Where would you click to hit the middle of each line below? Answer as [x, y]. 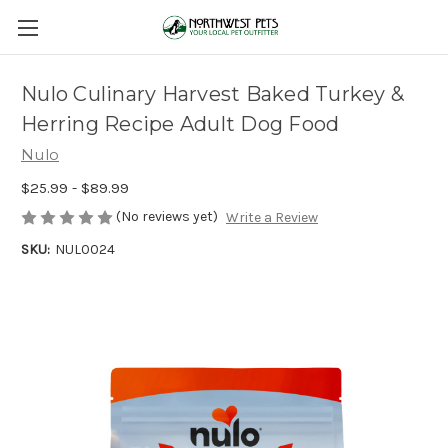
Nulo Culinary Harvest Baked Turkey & [212, 94]
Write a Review [271, 218]
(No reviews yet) [167, 216]
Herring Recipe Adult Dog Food [180, 124]
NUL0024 [84, 250]
